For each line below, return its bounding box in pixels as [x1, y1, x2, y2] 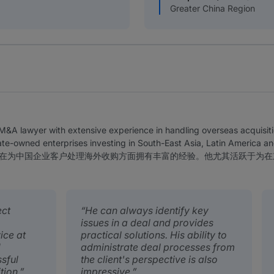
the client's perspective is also [80, 253, 218, 266]
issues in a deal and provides [80, 217, 213, 229]
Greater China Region [170, 3, 255, 14]
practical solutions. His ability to [80, 229, 227, 242]
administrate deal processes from [80, 241, 235, 254]
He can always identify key [84, 204, 209, 217]
